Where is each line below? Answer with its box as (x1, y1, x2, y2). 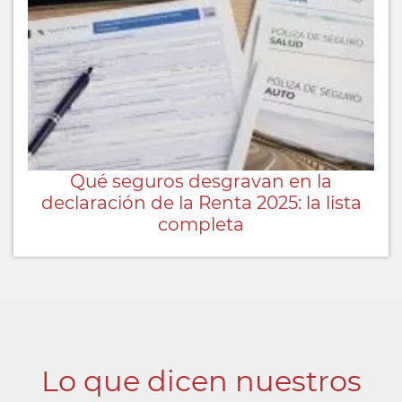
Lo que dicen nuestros (40, 363, 362, 398)
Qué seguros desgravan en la (70, 170, 332, 192)
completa (158, 213, 244, 235)
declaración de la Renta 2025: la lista (40, 191, 362, 214)
